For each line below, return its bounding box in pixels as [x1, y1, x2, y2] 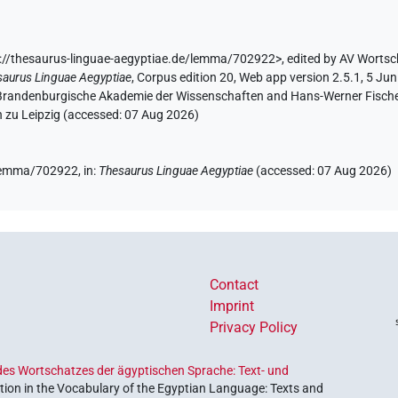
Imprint [210, 297, 254, 314]
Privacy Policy [210, 318, 298, 336]
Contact [210, 275, 259, 293]
